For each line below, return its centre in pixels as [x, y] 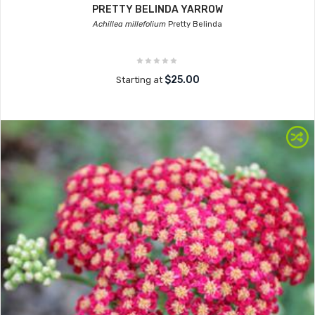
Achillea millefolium [129, 24]
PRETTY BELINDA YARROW [157, 9]
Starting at [140, 80]
